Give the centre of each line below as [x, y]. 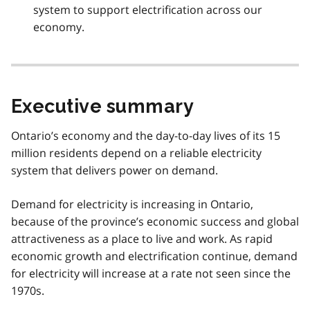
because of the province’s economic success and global [155, 221]
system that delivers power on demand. [115, 170]
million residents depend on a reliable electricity [136, 153]
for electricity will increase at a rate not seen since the [151, 273]
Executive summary [103, 106]
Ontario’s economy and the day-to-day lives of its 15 [146, 135]
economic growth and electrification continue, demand [154, 256]
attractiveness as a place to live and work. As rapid [142, 238]
